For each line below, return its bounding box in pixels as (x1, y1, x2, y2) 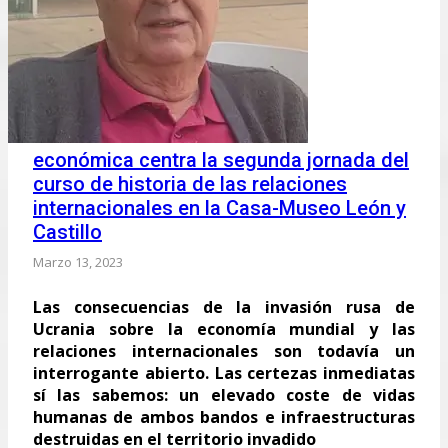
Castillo (33, 219, 102, 244)
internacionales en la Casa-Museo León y (33, 195, 406, 220)
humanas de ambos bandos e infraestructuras (33, 405, 415, 428)
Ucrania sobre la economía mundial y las (33, 317, 415, 340)
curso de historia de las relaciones (33, 171, 347, 196)
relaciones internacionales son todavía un (33, 339, 415, 362)
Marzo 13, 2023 (33, 252, 123, 271)
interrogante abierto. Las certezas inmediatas (33, 361, 415, 384)
